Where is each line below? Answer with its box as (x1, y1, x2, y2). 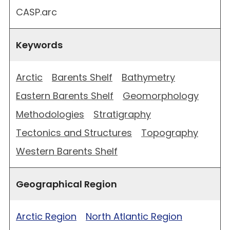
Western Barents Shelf (16, 144, 118, 158)
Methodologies (16, 107, 84, 121)
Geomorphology (123, 89, 199, 102)
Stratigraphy (93, 107, 151, 121)
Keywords (16, 38, 63, 51)
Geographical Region (16, 177, 117, 190)
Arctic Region (16, 209, 76, 223)
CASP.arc (16, 5, 57, 18)
